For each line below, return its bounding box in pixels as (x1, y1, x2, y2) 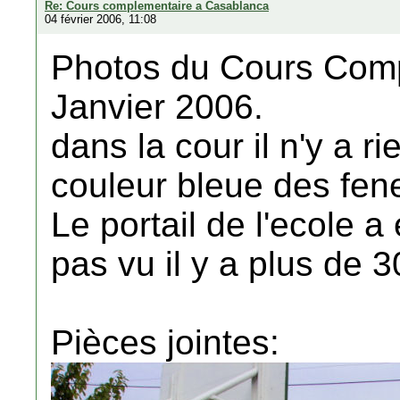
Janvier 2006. (51, 87, 263, 126)
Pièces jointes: (51, 323, 279, 362)
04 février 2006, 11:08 (45, 12, 156, 26)
